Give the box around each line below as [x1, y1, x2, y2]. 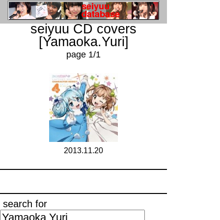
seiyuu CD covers [30, 22, 137, 36]
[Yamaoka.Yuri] [38, 34, 129, 49]
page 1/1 [66, 50, 101, 59]
